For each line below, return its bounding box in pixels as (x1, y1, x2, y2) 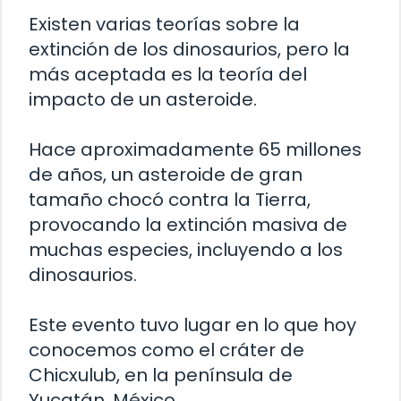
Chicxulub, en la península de (29, 362, 293, 388)
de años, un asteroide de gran (29, 161, 303, 187)
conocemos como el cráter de (29, 337, 304, 363)
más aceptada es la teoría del (29, 61, 307, 87)
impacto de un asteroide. (29, 86, 257, 112)
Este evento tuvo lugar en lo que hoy (29, 311, 356, 337)
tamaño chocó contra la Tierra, (29, 186, 311, 212)
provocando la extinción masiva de (29, 211, 347, 237)
